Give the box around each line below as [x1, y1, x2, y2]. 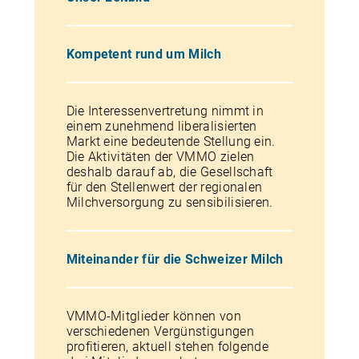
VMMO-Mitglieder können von [66, 309, 241, 324]
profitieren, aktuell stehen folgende [66, 339, 269, 354]
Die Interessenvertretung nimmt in [66, 103, 264, 119]
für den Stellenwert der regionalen [66, 179, 263, 195]
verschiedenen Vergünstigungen [66, 324, 254, 339]
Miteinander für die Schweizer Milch [66, 252, 284, 267]
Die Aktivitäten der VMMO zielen [66, 149, 255, 164]
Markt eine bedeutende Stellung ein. [66, 134, 276, 149]
